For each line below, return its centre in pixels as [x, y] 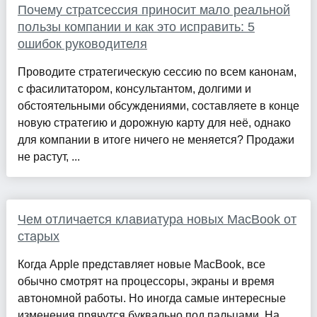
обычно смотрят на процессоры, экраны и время [146, 282]
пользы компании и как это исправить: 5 [136, 27]
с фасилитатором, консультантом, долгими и [134, 89]
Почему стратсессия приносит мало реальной [154, 10]
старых [38, 237]
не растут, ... [48, 157]
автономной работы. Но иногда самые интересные [151, 299]
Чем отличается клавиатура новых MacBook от [157, 220]
